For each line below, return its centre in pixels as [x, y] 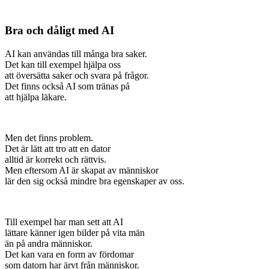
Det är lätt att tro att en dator [58, 148]
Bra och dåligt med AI [59, 31]
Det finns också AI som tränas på [67, 86]
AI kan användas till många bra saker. [76, 53]
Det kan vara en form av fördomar [69, 254]
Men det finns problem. [49, 138]
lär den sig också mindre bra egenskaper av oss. [95, 181]
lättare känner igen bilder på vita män [75, 232]
